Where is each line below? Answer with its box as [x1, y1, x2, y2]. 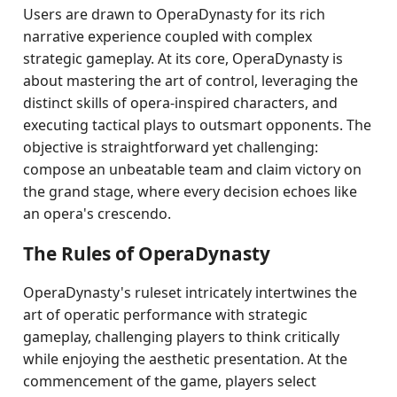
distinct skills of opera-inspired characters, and [23, 93, 339, 113]
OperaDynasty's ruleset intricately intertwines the [23, 283, 358, 302]
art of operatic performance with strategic [23, 305, 308, 324]
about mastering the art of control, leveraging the [23, 71, 359, 90]
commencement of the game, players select [23, 371, 317, 391]
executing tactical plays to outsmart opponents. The [23, 115, 372, 135]
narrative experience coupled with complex [23, 27, 313, 46]
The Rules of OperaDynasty [23, 241, 271, 266]
